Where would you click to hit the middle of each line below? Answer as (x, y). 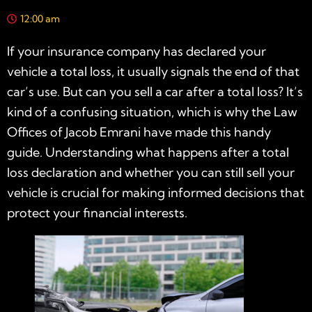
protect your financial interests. (97, 212)
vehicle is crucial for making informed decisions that (156, 192)
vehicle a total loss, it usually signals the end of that (153, 71)
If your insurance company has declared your (136, 51)
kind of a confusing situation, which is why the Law (152, 111)
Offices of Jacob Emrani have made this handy (139, 132)
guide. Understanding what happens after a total (148, 152)
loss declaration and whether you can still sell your (151, 172)
